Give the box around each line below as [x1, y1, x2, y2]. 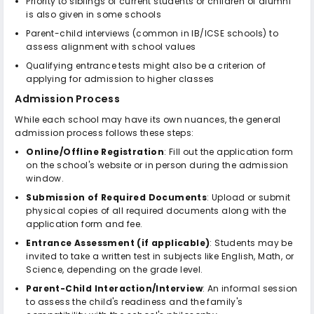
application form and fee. [26, 217, 143, 230]
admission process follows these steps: [15, 126, 194, 139]
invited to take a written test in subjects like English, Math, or [26, 250, 294, 262]
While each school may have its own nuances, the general [15, 113, 281, 125]
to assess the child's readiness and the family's [26, 295, 243, 308]
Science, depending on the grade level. [26, 263, 203, 275]
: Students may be [210, 236, 293, 249]
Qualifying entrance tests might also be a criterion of [26, 59, 266, 71]
